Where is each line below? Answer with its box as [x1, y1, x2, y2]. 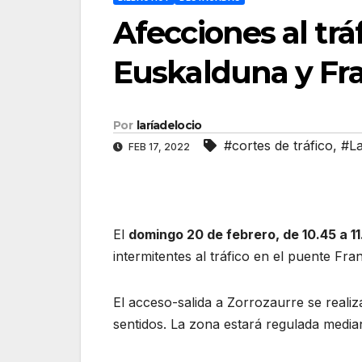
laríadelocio [136, 118, 202, 133]
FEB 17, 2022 [126, 141, 192, 154]
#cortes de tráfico [224, 137, 333, 154]
